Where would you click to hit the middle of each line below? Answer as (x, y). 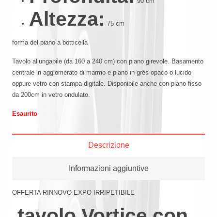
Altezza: (67, 19)
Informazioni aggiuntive (108, 168)
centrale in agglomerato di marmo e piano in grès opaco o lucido (102, 72)
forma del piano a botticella (50, 42)
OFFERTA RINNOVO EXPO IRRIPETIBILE (73, 192)
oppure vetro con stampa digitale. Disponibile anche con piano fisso (107, 83)
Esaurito (25, 113)
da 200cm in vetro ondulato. (51, 94)
